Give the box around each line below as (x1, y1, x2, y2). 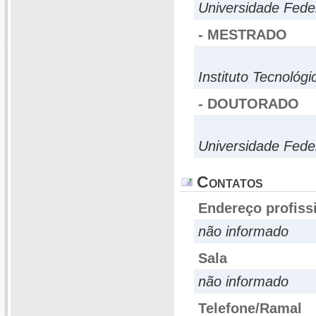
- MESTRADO (198, 27, 287, 42)
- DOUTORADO (198, 96, 299, 111)
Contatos (197, 173, 263, 191)
